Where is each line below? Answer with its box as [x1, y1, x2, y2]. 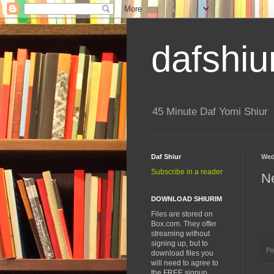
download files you [151, 249, 213, 258]
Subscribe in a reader [151, 168, 223, 177]
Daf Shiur [151, 153, 181, 161]
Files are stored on [151, 210, 213, 219]
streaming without [151, 229, 210, 239]
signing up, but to [151, 239, 208, 248]
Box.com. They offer [151, 220, 217, 229]
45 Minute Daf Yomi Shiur [152, 106, 268, 118]
